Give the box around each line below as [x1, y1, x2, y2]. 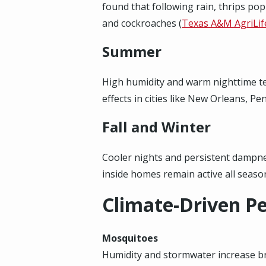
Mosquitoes [102, 232, 158, 245]
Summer [102, 42, 161, 61]
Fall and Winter [102, 117, 211, 137]
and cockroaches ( [102, 17, 182, 30]
